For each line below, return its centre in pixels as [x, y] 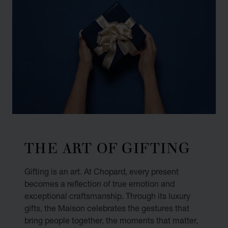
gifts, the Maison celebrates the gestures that [107, 208]
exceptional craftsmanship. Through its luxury [107, 195]
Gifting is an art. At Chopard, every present [102, 171]
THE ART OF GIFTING [108, 147]
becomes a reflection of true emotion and [99, 183]
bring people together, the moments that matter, [111, 220]
